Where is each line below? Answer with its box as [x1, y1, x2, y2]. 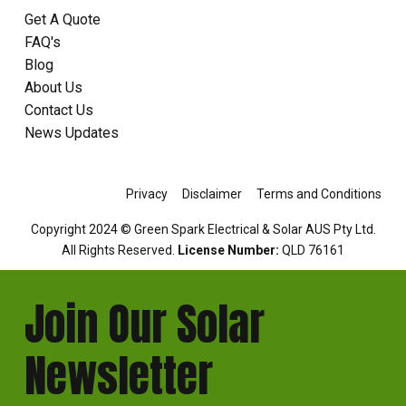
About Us [24, 79, 82, 97]
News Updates [24, 124, 119, 142]
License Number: [178, 243, 282, 258]
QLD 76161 [282, 243, 344, 258]
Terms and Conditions [256, 187, 382, 202]
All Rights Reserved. [62, 243, 178, 258]
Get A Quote [24, 11, 101, 29]
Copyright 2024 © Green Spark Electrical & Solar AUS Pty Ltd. [30, 222, 376, 237]
